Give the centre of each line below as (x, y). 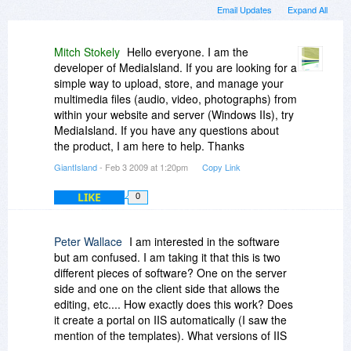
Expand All (308, 10)
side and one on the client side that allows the (167, 289)
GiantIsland (76, 167)
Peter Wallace (88, 242)
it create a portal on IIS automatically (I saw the (170, 320)
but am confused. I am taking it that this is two (167, 257)
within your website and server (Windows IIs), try (174, 115)
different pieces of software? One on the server (170, 273)
